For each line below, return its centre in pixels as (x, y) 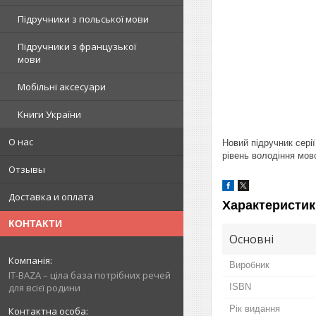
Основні (251, 239)
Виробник (249, 265)
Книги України (49, 115)
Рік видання (255, 309)
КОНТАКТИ (35, 224)
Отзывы (27, 170)
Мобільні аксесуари (62, 87)
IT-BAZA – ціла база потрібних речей (90, 275)
